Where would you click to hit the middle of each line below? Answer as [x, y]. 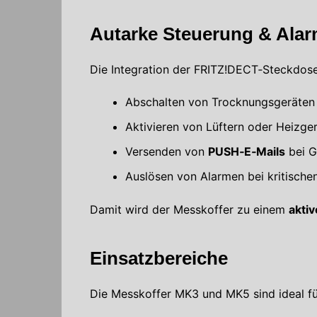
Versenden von [167, 151]
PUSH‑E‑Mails [247, 151]
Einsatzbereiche [159, 258]
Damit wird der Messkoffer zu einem [189, 209]
